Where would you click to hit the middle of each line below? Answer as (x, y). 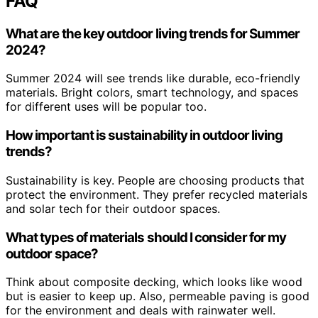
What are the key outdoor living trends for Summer (153, 33)
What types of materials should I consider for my (146, 237)
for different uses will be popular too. (106, 107)
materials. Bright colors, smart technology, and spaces (152, 93)
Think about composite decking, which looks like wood (154, 282)
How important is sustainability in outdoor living (144, 136)
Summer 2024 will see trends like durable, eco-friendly (153, 78)
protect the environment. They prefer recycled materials (157, 194)
